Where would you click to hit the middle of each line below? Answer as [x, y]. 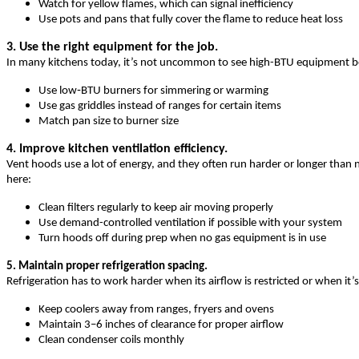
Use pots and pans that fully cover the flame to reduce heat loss [191, 20]
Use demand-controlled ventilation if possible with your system [190, 224]
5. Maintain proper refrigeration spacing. [107, 267]
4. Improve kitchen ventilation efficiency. [117, 149]
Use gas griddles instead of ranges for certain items [160, 107]
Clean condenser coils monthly [111, 341]
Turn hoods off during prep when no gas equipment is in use [182, 239]
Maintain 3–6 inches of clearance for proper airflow [161, 325]
